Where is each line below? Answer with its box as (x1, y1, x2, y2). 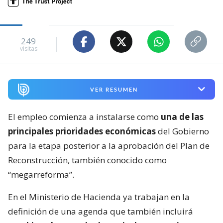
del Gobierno (156, 125, 209, 137)
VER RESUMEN (90, 86, 138, 93)
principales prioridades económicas (8, 125, 156, 137)
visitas (19, 44, 37, 53)
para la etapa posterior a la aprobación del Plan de (8, 139, 210, 151)
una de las (161, 111, 204, 122)
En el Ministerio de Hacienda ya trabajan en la (8, 191, 190, 203)
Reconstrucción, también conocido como (8, 154, 167, 166)
